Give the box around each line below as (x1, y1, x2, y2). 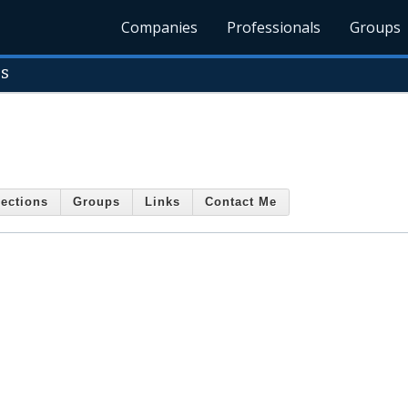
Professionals (227, 17, 321, 37)
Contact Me (205, 195, 277, 209)
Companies (121, 17, 199, 37)
